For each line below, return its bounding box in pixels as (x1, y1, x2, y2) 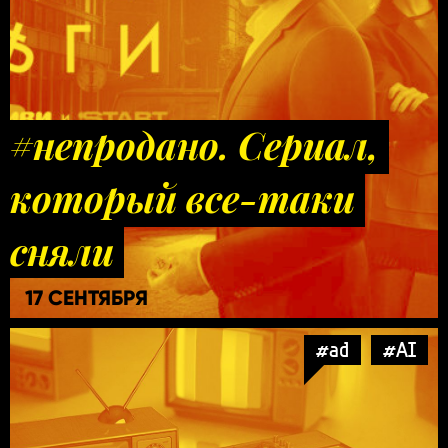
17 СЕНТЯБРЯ (25, 284, 148, 311)
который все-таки (10, 172, 355, 223)
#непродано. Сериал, (10, 119, 379, 170)
